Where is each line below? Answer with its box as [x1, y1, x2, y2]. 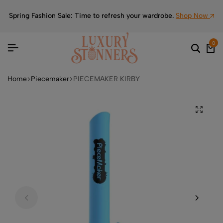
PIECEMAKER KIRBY [73, 74, 140, 83]
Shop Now [176, 11, 210, 20]
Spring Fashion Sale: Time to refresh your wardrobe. [9, 11, 176, 20]
